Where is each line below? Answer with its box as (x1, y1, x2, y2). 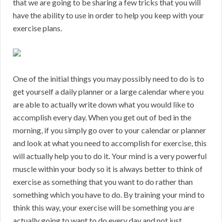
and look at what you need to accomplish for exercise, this (13, 138, 207, 148)
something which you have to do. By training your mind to (13, 190, 205, 200)
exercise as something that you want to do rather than (13, 177, 193, 187)
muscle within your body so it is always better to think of (13, 164, 203, 174)
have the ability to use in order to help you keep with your (13, 10, 204, 20)
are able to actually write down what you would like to (13, 100, 194, 110)
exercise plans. (13, 23, 62, 33)
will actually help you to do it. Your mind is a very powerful (13, 151, 207, 161)
